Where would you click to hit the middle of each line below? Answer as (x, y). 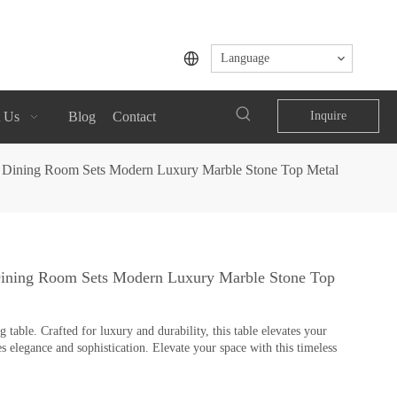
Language (245, 58)
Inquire (328, 115)
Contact (134, 116)
